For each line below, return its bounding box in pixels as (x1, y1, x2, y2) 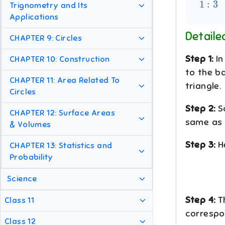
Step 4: (185, 194, 215, 206)
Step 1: (185, 53, 213, 65)
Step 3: (185, 139, 215, 151)
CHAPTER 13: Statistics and (10, 141, 113, 151)
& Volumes (10, 120, 51, 130)
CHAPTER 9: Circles (10, 33, 82, 44)
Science (7, 174, 37, 184)
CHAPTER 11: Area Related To (10, 75, 120, 86)
